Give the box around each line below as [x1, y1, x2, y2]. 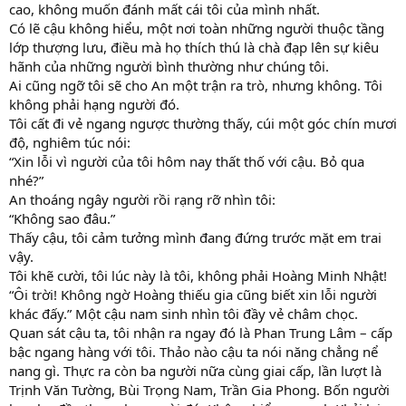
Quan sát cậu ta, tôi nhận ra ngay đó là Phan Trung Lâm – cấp [9, 323, 392, 342]
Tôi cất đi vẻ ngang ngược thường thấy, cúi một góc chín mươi [9, 113, 397, 132]
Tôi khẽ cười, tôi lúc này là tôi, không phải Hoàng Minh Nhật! [9, 266, 387, 285]
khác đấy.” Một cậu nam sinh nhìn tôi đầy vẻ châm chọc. [9, 304, 358, 323]
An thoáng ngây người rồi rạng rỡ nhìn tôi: [9, 189, 275, 208]
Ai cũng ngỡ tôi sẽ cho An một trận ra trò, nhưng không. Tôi [9, 75, 382, 94]
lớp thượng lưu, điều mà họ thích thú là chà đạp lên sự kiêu [9, 37, 379, 56]
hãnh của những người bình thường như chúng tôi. [9, 56, 329, 75]
